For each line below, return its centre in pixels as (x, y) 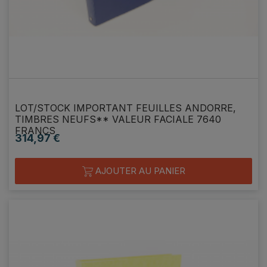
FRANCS (35, 130)
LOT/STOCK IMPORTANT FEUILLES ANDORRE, (125, 108)
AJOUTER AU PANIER (139, 170)
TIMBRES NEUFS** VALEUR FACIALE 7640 (118, 119)
